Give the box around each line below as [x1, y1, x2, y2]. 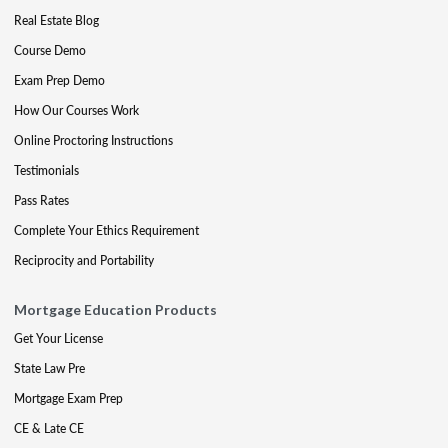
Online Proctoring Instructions [14, 132, 173, 149]
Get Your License [14, 330, 103, 347]
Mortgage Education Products [14, 301, 217, 318]
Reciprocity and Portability [14, 252, 154, 269]
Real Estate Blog [14, 12, 99, 29]
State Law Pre [14, 360, 85, 377]
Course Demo [14, 42, 86, 59]
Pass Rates [14, 192, 69, 209]
